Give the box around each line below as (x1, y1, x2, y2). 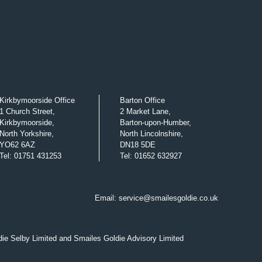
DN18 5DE (120, 140, 156, 150)
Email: (95, 193, 119, 202)
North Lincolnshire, (120, 129, 184, 139)
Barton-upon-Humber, (120, 118, 192, 127)
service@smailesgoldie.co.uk (119, 193, 218, 202)
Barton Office (120, 96, 166, 105)
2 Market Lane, (120, 107, 171, 116)
